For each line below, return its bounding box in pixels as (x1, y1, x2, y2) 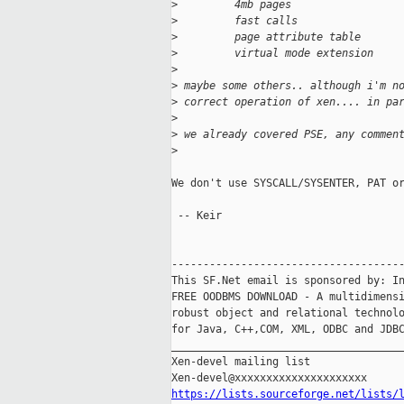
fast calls (178, 14, 298, 28)
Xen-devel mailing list (171, 355, 310, 369)
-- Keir (171, 209, 222, 223)
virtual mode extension (178, 47, 373, 60)
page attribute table (178, 31, 361, 44)
